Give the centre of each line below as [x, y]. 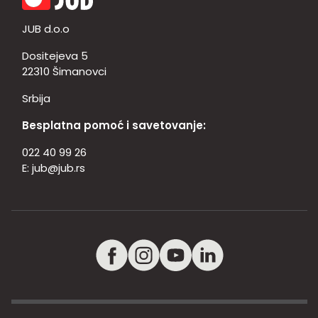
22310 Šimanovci [64, 71]
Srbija [36, 98]
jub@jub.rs [59, 168]
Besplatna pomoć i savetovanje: [114, 125]
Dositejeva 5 [55, 56]
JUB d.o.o [46, 29]
